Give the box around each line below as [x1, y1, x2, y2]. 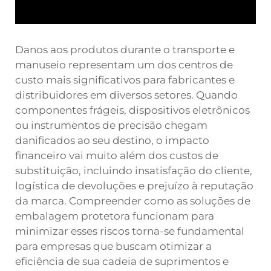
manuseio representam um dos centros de [15, 59, 233, 71]
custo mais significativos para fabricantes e [15, 74, 235, 86]
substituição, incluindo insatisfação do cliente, [15, 165, 252, 177]
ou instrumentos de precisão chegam [15, 119, 207, 131]
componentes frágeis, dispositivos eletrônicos [15, 104, 250, 116]
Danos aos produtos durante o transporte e [15, 44, 235, 56]
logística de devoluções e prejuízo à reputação [15, 180, 253, 192]
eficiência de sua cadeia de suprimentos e [15, 255, 229, 267]
